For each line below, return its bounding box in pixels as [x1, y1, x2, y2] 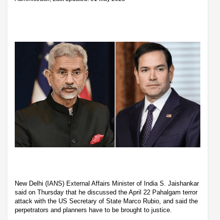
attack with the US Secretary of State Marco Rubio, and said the [15, 197, 198, 205]
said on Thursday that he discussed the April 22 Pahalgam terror [15, 188, 197, 196]
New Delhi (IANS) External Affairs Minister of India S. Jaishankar [15, 179, 199, 187]
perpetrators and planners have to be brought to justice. [15, 206, 174, 214]
